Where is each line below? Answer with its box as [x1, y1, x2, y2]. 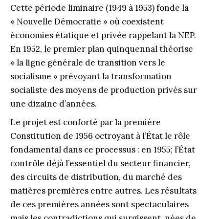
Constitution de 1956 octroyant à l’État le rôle [10, 131, 190, 141]
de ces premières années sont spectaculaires [10, 199, 189, 210]
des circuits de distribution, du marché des [10, 172, 182, 182]
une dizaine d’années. [10, 98, 97, 109]
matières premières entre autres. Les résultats [10, 185, 197, 196]
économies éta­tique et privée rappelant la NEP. [10, 30, 196, 41]
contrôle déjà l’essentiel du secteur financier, [10, 158, 191, 169]
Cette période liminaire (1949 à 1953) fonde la [10, 2, 189, 13]
